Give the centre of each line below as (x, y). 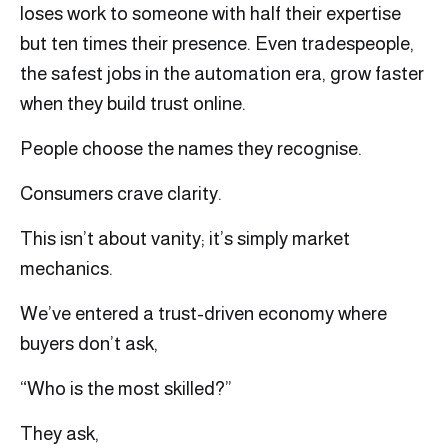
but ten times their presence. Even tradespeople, (217, 44)
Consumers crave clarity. (121, 194)
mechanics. (66, 269)
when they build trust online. (133, 104)
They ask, (59, 434)
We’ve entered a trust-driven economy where (203, 314)
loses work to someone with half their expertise (210, 14)
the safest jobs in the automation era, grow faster (222, 74)
